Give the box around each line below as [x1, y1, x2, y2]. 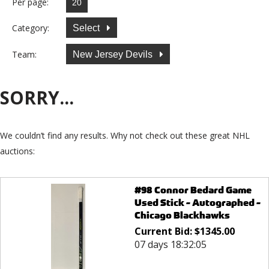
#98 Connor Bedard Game [134, 184, 252, 197]
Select [73, 22, 102, 33]
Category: [12, 22, 49, 34]
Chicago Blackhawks [134, 209, 230, 222]
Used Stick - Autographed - [134, 196, 261, 210]
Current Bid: [134, 225, 195, 238]
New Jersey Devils [73, 49, 155, 59]
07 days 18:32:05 [134, 238, 207, 252]
